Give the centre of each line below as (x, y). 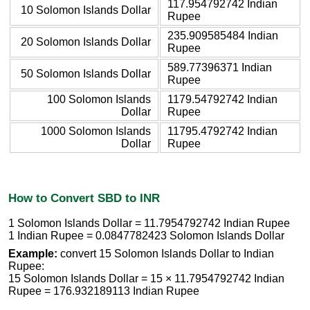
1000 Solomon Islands (96, 131)
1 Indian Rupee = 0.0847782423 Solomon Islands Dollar (146, 236)
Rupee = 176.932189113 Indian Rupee (104, 291)
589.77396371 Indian (220, 67)
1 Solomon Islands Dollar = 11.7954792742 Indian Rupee (149, 224)
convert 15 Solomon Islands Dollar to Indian (166, 254)
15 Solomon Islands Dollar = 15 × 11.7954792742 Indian (146, 279)
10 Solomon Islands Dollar (86, 10)
